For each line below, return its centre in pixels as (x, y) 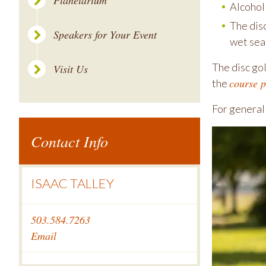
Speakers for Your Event (105, 34)
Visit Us (71, 69)
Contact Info (69, 141)
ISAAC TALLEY (72, 183)
